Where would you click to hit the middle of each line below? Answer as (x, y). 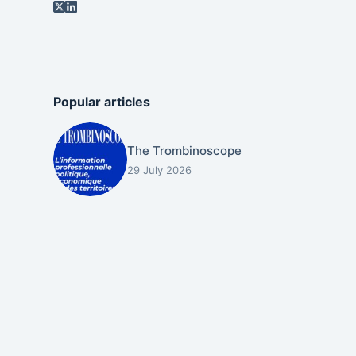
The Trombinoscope (184, 151)
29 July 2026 (159, 170)
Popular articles (102, 101)
